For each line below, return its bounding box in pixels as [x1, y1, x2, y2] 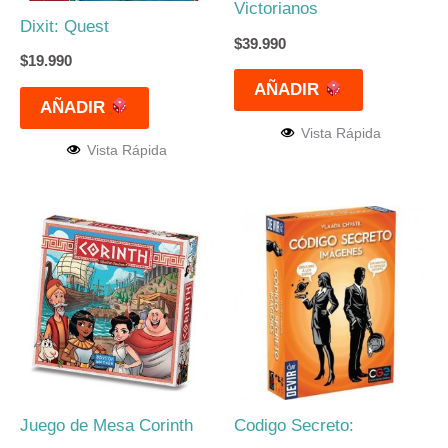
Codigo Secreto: [234, 415, 354, 435]
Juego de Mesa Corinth [20, 415, 193, 435]
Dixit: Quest [20, 16, 109, 36]
